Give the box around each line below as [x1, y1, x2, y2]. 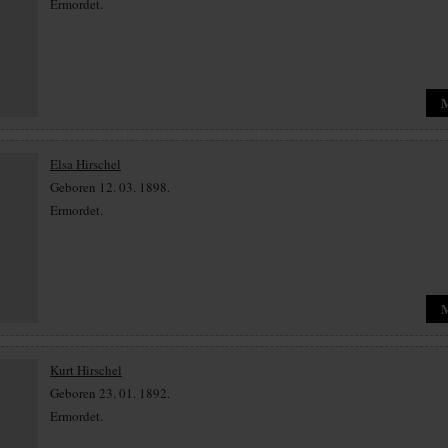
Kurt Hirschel [50, 361, 122, 379]
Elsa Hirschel [50, 155, 121, 173]
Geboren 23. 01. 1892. [50, 384, 170, 402]
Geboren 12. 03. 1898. [50, 178, 170, 196]
